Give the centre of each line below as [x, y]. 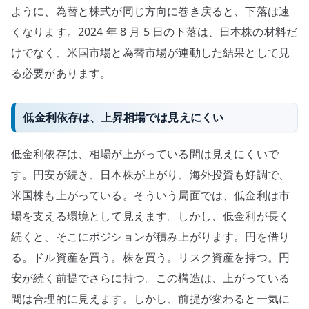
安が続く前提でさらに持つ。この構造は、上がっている [150, 278]
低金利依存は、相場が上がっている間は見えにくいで [145, 154]
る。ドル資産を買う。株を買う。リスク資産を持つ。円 [151, 258]
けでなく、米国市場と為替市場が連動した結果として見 [151, 52]
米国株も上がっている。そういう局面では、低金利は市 [151, 196]
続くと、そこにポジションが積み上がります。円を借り [150, 237]
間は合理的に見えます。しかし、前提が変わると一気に [151, 299]
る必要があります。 [61, 73]
